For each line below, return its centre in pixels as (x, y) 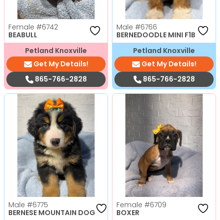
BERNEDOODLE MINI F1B (156, 35)
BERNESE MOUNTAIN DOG (52, 212)
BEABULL (23, 35)
